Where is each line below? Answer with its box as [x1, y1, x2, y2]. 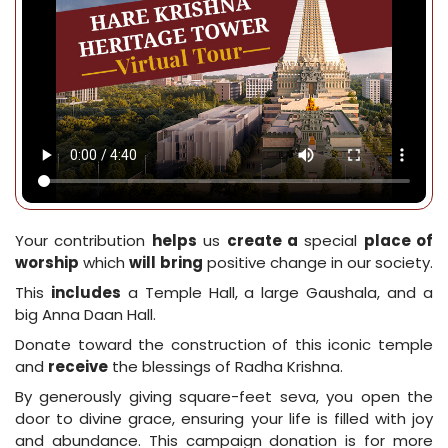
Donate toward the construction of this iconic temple [15, 334, 433, 355]
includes [50, 282, 121, 303]
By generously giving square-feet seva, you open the [15, 386, 433, 407]
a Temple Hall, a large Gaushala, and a [120, 282, 434, 303]
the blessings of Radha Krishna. [108, 356, 343, 377]
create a [226, 230, 298, 251]
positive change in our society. [203, 252, 433, 273]
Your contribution [15, 230, 152, 251]
